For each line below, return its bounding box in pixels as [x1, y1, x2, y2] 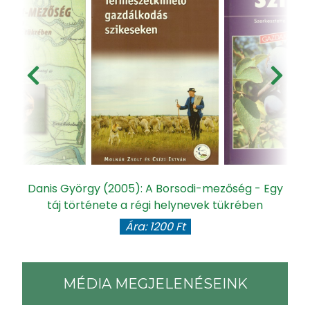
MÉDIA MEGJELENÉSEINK [62, 275, 248, 292]
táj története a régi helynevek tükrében [47, 197, 263, 213]
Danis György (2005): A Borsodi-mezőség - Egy [27, 180, 283, 197]
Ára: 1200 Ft [125, 218, 185, 235]
